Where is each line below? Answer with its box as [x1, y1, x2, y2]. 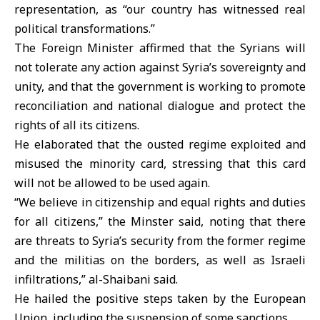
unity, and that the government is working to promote [14, 79, 306, 94]
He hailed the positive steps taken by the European [14, 291, 306, 306]
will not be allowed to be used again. [14, 175, 210, 191]
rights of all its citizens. [14, 117, 139, 133]
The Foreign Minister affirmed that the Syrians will [14, 40, 306, 56]
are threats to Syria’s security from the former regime [14, 233, 306, 249]
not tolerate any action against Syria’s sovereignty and [14, 59, 306, 75]
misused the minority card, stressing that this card [14, 156, 306, 171]
